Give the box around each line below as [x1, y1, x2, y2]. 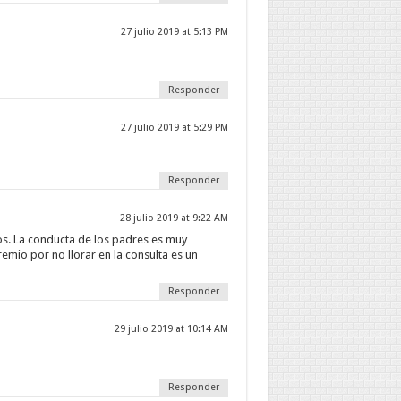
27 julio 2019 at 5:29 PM [120, 122, 228, 133]
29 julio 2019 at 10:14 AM [114, 323, 228, 335]
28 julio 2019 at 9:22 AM [119, 212, 228, 224]
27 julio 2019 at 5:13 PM [120, 26, 228, 38]
